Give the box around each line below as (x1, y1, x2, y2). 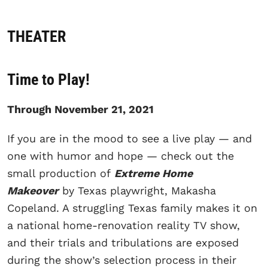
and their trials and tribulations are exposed (7, 236, 239, 249)
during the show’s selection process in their (7, 253, 236, 266)
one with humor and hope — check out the (7, 149, 234, 162)
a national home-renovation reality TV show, (7, 218, 240, 232)
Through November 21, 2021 (7, 102, 154, 115)
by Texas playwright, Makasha (59, 184, 216, 197)
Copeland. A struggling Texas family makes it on (7, 201, 257, 214)
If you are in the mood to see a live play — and (7, 132, 252, 145)
